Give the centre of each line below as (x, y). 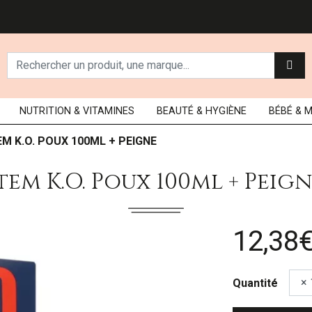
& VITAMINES (104, 111)
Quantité (255, 283)
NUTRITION (46, 111)
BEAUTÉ (175, 111)
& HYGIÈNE (221, 111)
